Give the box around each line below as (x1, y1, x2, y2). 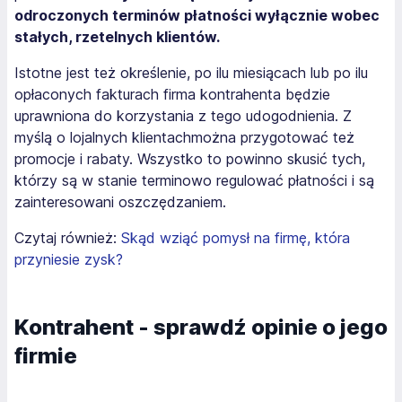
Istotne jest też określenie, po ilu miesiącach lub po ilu (14, 63, 368, 82)
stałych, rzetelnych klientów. (14, 27, 220, 46)
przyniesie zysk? (14, 249, 123, 268)
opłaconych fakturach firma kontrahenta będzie (14, 84, 330, 103)
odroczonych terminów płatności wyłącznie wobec (14, 5, 380, 24)
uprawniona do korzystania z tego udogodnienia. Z (14, 106, 352, 125)
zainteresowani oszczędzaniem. (14, 192, 226, 211)
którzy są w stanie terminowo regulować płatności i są (14, 170, 374, 189)
